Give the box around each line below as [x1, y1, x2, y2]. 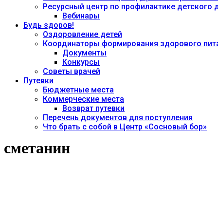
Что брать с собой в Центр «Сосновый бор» [43, 122, 207, 131]
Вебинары [62, 11, 100, 20]
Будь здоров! [23, 20, 74, 30]
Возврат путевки [62, 104, 125, 113]
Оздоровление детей [43, 30, 122, 39]
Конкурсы [62, 57, 100, 67]
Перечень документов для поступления [43, 113, 193, 122]
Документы [62, 48, 107, 57]
